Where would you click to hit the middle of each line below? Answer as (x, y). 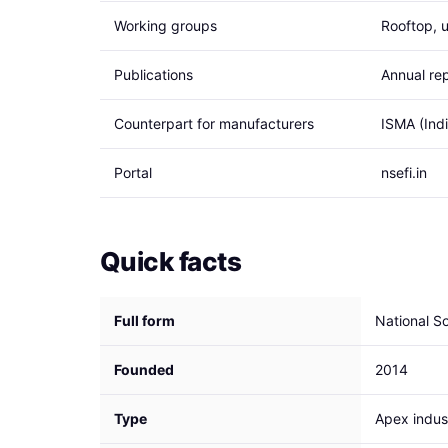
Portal (133, 172)
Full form (144, 320)
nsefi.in (404, 172)
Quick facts (171, 261)
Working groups (165, 25)
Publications (153, 74)
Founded (144, 369)
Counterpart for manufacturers (214, 123)
